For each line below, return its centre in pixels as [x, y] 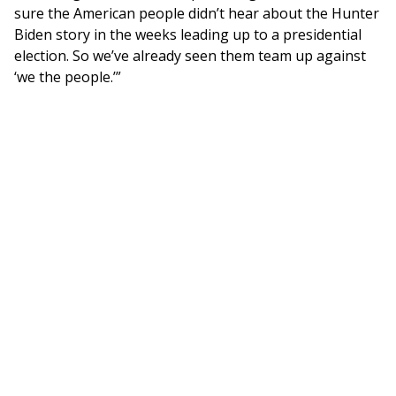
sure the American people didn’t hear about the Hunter [197, 14]
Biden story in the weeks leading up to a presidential [188, 35]
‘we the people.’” [68, 77]
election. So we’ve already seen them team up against [190, 56]
